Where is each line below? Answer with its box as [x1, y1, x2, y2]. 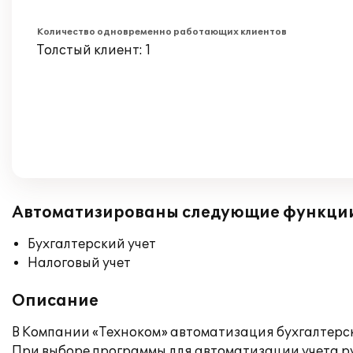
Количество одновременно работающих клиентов [37, 27, 287, 37]
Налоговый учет [28, 255, 131, 271]
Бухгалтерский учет [28, 236, 156, 252]
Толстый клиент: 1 [37, 43, 151, 58]
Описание [12, 292, 98, 310]
